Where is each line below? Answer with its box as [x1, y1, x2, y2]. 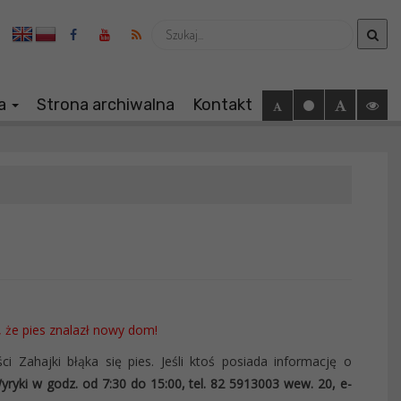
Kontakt [192, 95, 252, 115]
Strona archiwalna [37, 95, 175, 115]
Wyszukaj [150, 16, 209, 34]
